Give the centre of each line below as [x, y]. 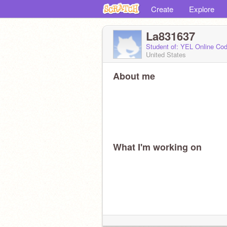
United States [166, 54]
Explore [202, 9]
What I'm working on [157, 147]
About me [134, 76]
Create [162, 9]
